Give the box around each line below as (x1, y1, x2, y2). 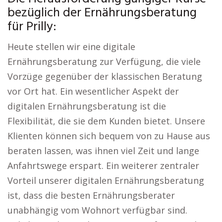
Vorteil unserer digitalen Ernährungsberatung (7, 174, 204, 186)
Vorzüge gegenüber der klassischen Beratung (7, 70, 202, 82)
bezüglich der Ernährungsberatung (7, 3, 197, 23)
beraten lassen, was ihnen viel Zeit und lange (7, 145, 199, 157)
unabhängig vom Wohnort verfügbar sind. (7, 204, 187, 216)
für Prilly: (7, 17, 56, 37)
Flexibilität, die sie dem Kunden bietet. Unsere (7, 115, 205, 127)
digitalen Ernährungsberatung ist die (7, 100, 166, 112)
